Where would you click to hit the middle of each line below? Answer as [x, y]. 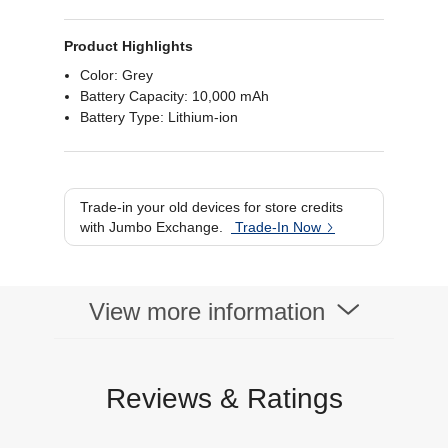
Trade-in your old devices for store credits [211, 207]
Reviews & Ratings [224, 398]
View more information [210, 311]
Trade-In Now [278, 227]
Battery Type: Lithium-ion [159, 117]
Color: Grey [116, 75]
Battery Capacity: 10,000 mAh [174, 96]
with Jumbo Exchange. [151, 227]
